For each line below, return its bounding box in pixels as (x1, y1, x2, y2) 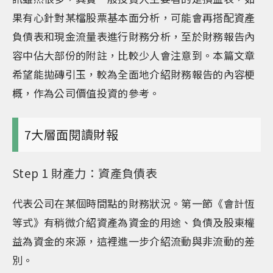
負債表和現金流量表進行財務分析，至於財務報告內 (12, 29, 255, 44)
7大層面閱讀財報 (24, 126, 119, 143)
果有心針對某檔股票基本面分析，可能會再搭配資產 (12, 10, 255, 25)
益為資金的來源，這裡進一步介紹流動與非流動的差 (12, 233, 255, 249)
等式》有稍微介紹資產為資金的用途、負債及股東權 (12, 214, 255, 230)
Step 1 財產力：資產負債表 (12, 165, 158, 181)
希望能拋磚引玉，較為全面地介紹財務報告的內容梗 (12, 66, 255, 82)
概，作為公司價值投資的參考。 (12, 85, 160, 101)
